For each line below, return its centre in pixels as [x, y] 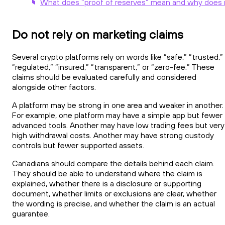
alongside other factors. [54, 87]
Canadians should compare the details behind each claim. [113, 163]
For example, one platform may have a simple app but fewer [117, 115]
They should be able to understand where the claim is [107, 174]
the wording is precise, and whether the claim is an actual [114, 204]
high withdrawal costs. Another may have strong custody [113, 135]
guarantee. [31, 214]
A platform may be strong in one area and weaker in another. [118, 105]
